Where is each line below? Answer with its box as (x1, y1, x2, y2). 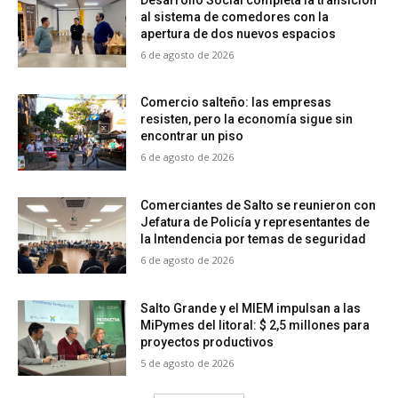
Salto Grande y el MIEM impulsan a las (140, 300, 362, 315)
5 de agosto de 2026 (140, 355, 235, 370)
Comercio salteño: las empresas (140, 95, 332, 110)
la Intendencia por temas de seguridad (140, 231, 367, 246)
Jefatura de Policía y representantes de (140, 214, 370, 229)
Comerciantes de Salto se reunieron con (140, 197, 377, 212)
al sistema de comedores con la (140, 9, 330, 24)
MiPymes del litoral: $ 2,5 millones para (140, 317, 370, 332)
